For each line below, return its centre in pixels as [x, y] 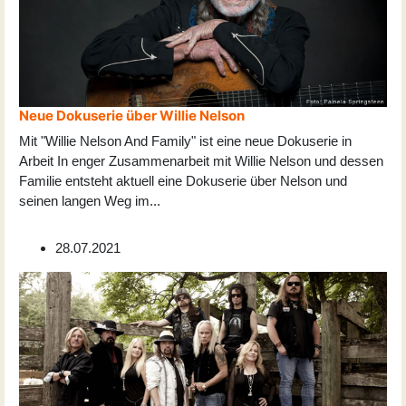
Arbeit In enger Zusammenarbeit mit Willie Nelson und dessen [201, 161]
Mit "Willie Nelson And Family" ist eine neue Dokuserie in [185, 141]
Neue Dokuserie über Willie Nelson [132, 116]
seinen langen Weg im [84, 201]
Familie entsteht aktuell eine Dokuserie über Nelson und [183, 181]
